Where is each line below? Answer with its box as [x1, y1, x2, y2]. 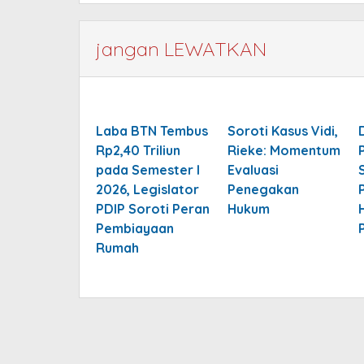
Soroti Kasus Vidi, [227, 122, 338, 139]
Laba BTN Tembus [96, 122, 208, 139]
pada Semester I [96, 161, 200, 178]
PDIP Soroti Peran [96, 200, 210, 217]
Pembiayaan [96, 219, 174, 236]
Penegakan [227, 180, 299, 197]
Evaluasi [227, 161, 279, 178]
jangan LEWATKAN [96, 36, 266, 61]
